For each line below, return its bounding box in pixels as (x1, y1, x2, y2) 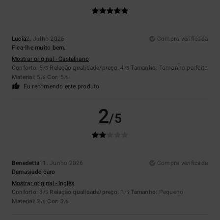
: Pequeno (156, 188, 184, 197)
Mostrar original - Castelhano (12, 55, 89, 64)
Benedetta (12, 159, 40, 168)
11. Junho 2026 (39, 159, 83, 168)
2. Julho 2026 (26, 34, 65, 44)
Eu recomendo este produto (23, 82, 100, 91)
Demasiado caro (12, 167, 55, 177)
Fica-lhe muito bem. (12, 43, 66, 53)
